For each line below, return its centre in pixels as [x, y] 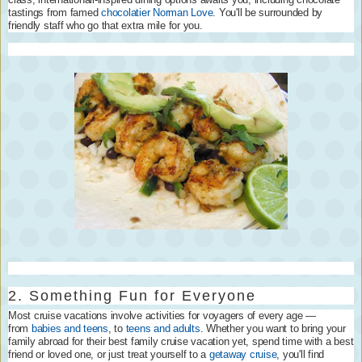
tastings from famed [55, 13]
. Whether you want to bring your [273, 329]
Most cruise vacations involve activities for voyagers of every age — [162, 316]
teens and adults [163, 329]
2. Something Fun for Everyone [132, 295]
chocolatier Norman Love [157, 13]
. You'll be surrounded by [267, 13]
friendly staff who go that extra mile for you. [105, 26]
